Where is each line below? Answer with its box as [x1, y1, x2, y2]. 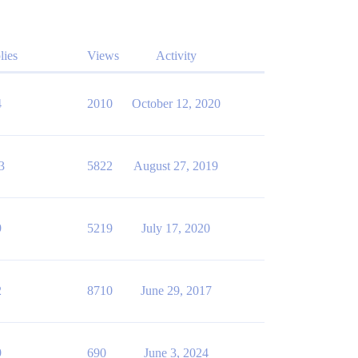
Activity [155, 49, 197, 63]
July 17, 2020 [141, 221, 210, 236]
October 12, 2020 [131, 97, 221, 111]
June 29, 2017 [140, 284, 212, 298]
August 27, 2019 [133, 159, 218, 173]
